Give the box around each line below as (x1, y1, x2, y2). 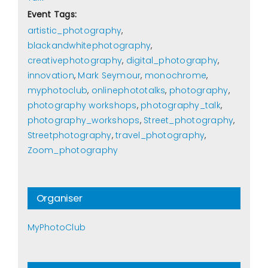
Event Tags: (27, 8, 77, 21)
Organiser (36, 191, 83, 206)
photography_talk (141, 99, 221, 112)
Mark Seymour (78, 69, 141, 82)
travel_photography (115, 129, 205, 142)
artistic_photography (27, 25, 122, 37)
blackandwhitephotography (27, 39, 151, 52)
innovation (27, 69, 74, 82)
